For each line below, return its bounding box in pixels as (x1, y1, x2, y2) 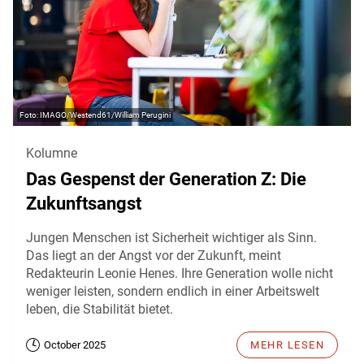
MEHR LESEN (250, 339, 324, 352)
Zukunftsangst (26, 193, 141, 214)
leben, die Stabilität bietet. (26, 301, 173, 318)
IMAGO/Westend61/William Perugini (40, 110, 171, 120)
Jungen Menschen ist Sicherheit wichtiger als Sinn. (26, 230, 317, 246)
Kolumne (26, 145, 77, 162)
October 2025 (44, 339, 106, 352)
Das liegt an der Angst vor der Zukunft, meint (26, 248, 281, 264)
